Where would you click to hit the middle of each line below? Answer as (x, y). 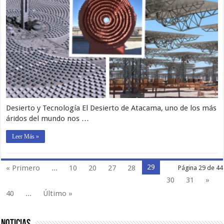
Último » (58, 193)
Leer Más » (26, 136)
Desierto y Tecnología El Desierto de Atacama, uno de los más (111, 108)
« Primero (23, 168)
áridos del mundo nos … (48, 118)
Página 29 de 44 (200, 167)
